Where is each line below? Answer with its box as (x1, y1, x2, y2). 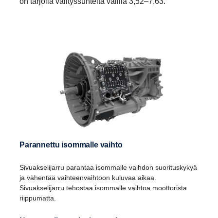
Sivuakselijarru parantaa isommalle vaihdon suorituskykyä (19, 163, 197, 172)
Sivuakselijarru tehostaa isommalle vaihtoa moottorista (19, 184, 187, 192)
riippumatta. (19, 194, 56, 202)
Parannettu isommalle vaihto (24, 141, 123, 149)
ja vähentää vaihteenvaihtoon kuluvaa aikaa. (19, 174, 156, 182)
